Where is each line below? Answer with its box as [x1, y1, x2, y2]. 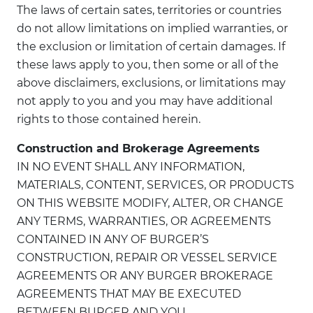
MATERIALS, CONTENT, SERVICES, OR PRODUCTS [17, 178, 294, 191]
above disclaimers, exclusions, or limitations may [17, 76, 286, 89]
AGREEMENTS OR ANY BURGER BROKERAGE [17, 269, 273, 282]
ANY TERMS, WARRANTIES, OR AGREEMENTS [17, 214, 271, 228]
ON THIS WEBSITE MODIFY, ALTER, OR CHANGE [17, 196, 284, 210]
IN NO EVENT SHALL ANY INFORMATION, [17, 160, 245, 173]
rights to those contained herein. [17, 112, 201, 126]
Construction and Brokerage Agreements [17, 142, 260, 155]
